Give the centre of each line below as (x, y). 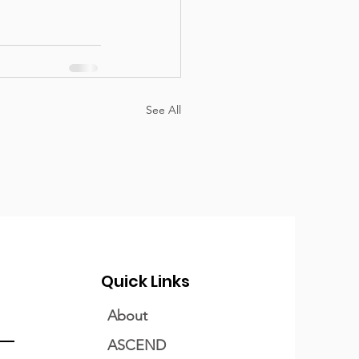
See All (163, 110)
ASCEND (137, 345)
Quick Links (146, 281)
